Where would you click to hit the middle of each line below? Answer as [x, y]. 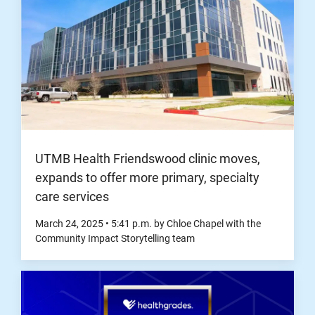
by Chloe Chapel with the [207, 224]
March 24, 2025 [70, 224]
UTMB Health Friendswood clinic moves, [148, 159]
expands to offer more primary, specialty [147, 178]
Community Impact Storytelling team [115, 239]
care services [72, 197]
